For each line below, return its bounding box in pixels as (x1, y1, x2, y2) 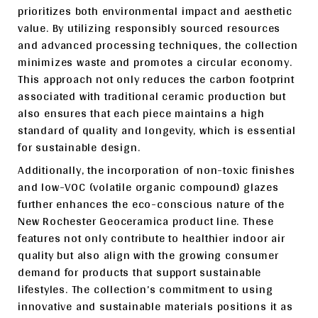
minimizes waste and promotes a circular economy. (18, 52, 292, 72)
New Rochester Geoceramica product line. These (18, 211, 274, 231)
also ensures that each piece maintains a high (18, 103, 265, 124)
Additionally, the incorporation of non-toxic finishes (18, 160, 295, 180)
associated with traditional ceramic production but (18, 86, 286, 106)
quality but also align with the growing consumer (18, 245, 279, 265)
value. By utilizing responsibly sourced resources (18, 18, 281, 38)
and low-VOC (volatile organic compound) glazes (18, 177, 279, 197)
